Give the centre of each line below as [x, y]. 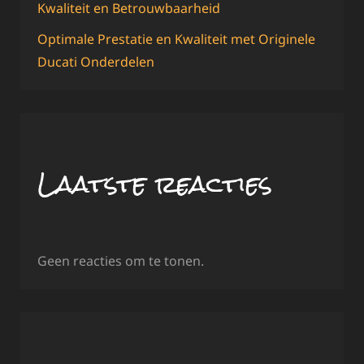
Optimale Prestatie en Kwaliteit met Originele [176, 39]
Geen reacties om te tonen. [121, 261]
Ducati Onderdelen [96, 62]
